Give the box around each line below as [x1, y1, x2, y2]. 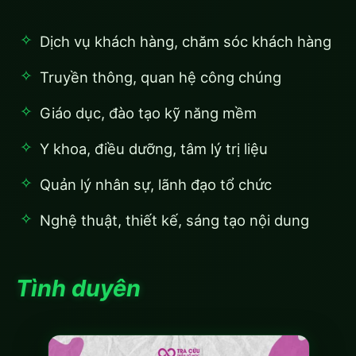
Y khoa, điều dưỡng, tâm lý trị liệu [40, 139, 268, 157]
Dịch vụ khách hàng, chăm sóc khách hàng [40, 32, 331, 50]
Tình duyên [16, 273, 141, 302]
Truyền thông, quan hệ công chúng [40, 68, 281, 86]
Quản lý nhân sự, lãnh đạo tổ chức [40, 175, 272, 193]
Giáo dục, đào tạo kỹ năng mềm [40, 103, 257, 122]
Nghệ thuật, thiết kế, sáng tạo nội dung [40, 211, 309, 229]
